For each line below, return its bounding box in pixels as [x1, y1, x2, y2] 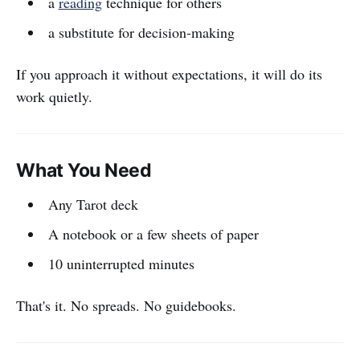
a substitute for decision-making [47, 22, 235, 43]
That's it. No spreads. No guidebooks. [16, 296, 236, 316]
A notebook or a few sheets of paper [47, 224, 259, 244]
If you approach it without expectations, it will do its [16, 64, 322, 84]
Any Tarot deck [47, 194, 138, 215]
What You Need [16, 159, 153, 182]
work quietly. [16, 87, 92, 107]
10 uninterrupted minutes [47, 254, 194, 274]
